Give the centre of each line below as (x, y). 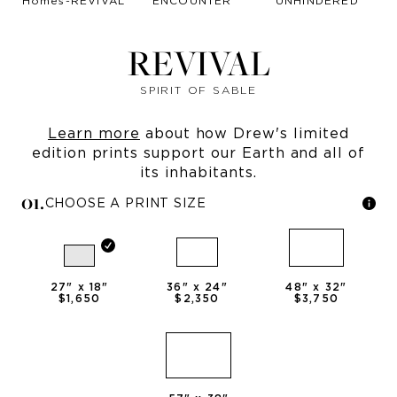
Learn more (94, 133)
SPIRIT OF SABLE (198, 90)
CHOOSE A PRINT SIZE (125, 203)
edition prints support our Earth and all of (198, 153)
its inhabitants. (198, 172)
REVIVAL (198, 62)
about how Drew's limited (244, 133)
